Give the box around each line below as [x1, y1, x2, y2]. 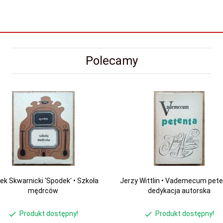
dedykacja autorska [147, 187, 211, 195]
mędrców [28, 187, 58, 195]
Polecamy [85, 54, 138, 68]
